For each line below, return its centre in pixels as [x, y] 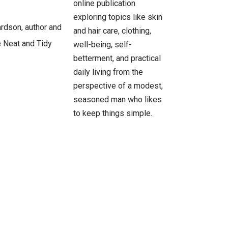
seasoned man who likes [118, 99]
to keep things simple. [113, 113]
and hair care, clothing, [112, 31]
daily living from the [108, 72]
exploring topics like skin [118, 17]
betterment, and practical [117, 58]
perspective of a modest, [118, 85]
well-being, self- [103, 44]
